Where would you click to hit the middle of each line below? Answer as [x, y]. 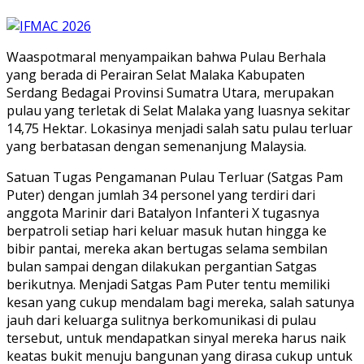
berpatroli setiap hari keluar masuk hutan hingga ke [167, 230]
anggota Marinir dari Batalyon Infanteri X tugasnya [163, 212]
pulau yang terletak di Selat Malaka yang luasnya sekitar [178, 110]
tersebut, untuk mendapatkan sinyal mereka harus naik [176, 338]
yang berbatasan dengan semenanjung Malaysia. [156, 146]
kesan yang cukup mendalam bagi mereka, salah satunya [180, 302]
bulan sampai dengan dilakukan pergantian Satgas [162, 266]
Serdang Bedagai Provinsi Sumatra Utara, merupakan [170, 92]
